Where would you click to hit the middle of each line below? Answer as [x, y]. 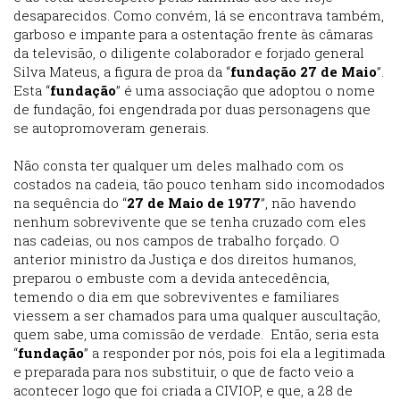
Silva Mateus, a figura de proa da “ [122, 72]
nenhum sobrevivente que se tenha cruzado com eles [190, 222]
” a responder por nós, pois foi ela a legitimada [234, 353]
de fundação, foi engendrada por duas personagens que [192, 109]
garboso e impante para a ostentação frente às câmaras [193, 34]
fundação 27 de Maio [304, 72]
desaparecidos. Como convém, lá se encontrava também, [199, 16]
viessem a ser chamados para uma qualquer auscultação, [197, 316]
